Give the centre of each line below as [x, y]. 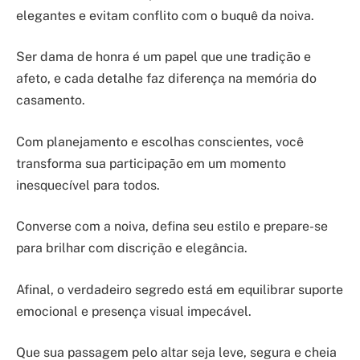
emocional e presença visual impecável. [134, 311]
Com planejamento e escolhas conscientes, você [160, 141]
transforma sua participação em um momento [151, 163]
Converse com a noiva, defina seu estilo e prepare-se [172, 227]
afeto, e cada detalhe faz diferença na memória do [166, 79]
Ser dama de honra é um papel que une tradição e [164, 57]
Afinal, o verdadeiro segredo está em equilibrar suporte [180, 289]
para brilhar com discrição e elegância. [132, 248]
